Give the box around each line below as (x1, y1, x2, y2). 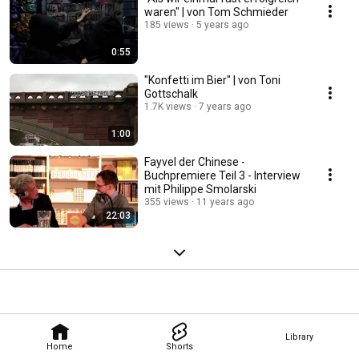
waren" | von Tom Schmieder (144, 6, 288, 19)
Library (284, 331, 313, 342)
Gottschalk (144, 87, 198, 101)
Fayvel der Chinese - (144, 155, 245, 169)
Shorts (165, 341, 193, 352)
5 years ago (196, 19, 248, 31)
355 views (144, 196, 189, 208)
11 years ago (196, 196, 254, 208)
